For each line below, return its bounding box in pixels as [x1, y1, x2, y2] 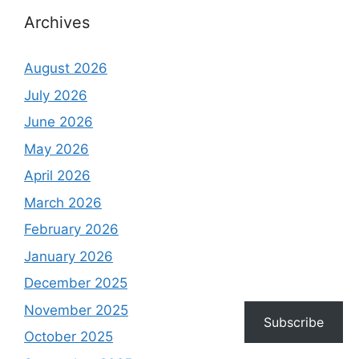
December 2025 [24, 275, 127, 292]
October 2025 [24, 329, 113, 345]
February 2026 [24, 221, 119, 238]
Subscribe [264, 314, 324, 330]
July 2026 [24, 87, 87, 103]
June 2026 [24, 114, 93, 131]
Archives [24, 13, 90, 33]
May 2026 [24, 140, 89, 157]
